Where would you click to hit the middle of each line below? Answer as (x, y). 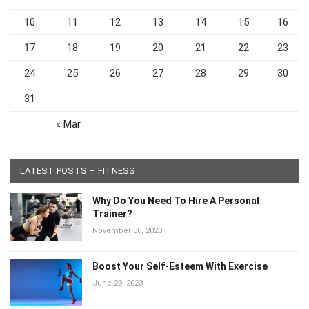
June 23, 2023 (118, 283)
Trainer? (112, 213)
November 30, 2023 (127, 230)
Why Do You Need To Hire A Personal (176, 200)
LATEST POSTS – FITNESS (78, 170)
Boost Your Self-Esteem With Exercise (180, 266)
